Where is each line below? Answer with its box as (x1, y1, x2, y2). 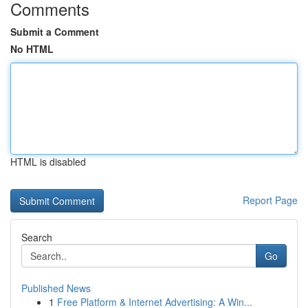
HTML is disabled (10, 155, 86, 168)
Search (21, 230, 52, 244)
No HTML (10, 42, 54, 56)
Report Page (243, 193, 298, 207)
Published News (21, 281, 91, 295)
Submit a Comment (10, 25, 99, 38)
